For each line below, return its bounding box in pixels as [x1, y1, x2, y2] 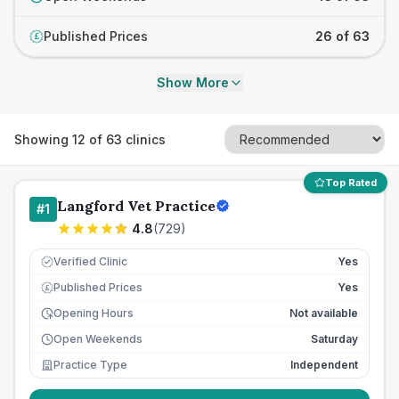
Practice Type [53, 358, 127, 371]
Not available [289, 306, 358, 320]
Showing [14, 131, 72, 147]
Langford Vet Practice [57, 197, 216, 215]
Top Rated [325, 176, 377, 189]
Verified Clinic [53, 255, 127, 268]
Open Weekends [53, 332, 142, 346]
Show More [156, 75, 229, 90]
